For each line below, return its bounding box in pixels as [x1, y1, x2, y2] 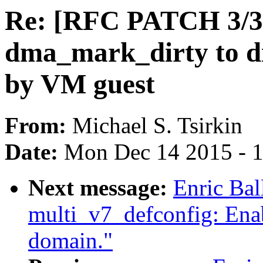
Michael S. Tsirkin [72, 113, 242, 139]
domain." [28, 228, 113, 254]
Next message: [28, 175, 173, 201]
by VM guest [5, 69, 155, 99]
